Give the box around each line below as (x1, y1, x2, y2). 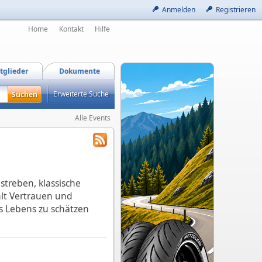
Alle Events (75, 113, 111, 123)
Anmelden (162, 5, 195, 15)
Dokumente (59, 66, 100, 76)
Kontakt (59, 24, 84, 34)
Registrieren (216, 5, 256, 15)
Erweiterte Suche (53, 89, 109, 99)
